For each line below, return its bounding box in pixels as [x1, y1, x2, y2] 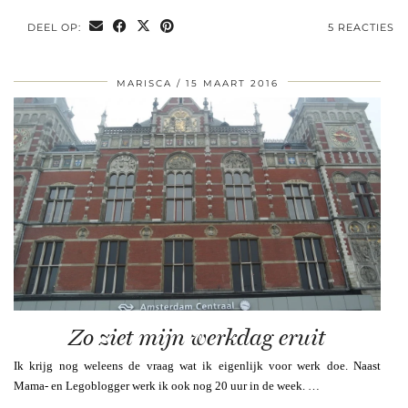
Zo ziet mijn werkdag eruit [69, 323, 325, 351]
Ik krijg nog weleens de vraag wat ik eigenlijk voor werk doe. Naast [14, 358, 381, 372]
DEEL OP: [27, 20, 85, 34]
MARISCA [116, 76, 172, 89]
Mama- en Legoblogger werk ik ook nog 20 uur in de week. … [14, 378, 320, 393]
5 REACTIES [328, 20, 394, 34]
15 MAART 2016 [185, 76, 279, 89]
